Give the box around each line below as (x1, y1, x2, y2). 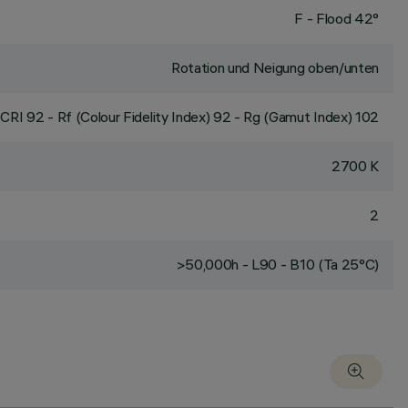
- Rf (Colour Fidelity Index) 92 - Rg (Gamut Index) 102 (44, 107, 379, 126)
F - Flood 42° (294, 9, 379, 27)
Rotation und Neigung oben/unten (170, 58, 379, 76)
